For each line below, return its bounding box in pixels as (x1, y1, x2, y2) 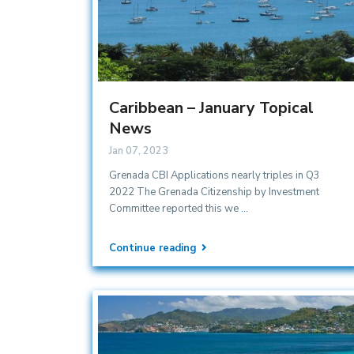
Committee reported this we (109, 201, 241, 216)
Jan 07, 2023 (109, 143, 168, 158)
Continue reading (109, 241, 197, 255)
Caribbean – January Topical (109, 96, 314, 119)
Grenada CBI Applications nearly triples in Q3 (109, 168, 320, 183)
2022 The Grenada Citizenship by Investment (109, 184, 319, 199)
